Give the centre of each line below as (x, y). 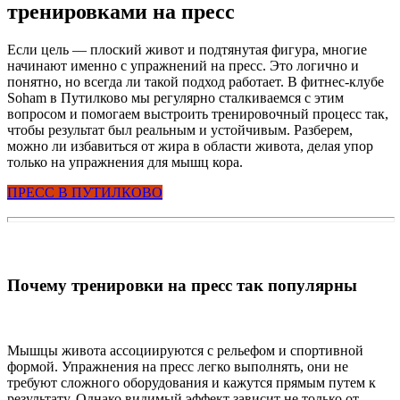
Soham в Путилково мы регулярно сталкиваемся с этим (175, 97)
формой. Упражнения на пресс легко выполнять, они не (178, 366)
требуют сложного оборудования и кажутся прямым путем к (192, 382)
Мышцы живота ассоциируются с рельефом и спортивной (185, 350)
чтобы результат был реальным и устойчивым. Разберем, (180, 129)
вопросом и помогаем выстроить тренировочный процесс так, (198, 113)
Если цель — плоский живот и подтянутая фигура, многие (187, 49)
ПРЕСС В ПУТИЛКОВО (85, 192)
